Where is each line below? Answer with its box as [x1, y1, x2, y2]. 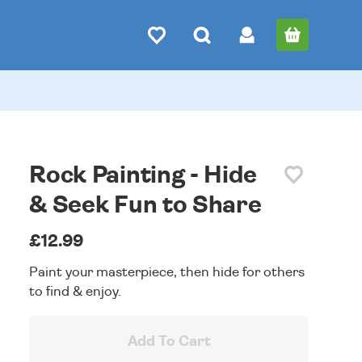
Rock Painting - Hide [29, 163, 257, 187]
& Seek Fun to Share [29, 193, 262, 217]
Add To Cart [127, 335, 211, 349]
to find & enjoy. [29, 284, 122, 298]
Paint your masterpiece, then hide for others [29, 265, 305, 279]
